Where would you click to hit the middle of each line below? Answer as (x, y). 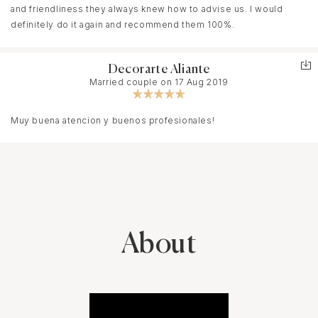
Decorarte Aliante (159, 70)
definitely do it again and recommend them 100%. (123, 25)
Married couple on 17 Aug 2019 (159, 82)
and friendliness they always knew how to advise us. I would (147, 9)
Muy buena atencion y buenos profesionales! (113, 121)
